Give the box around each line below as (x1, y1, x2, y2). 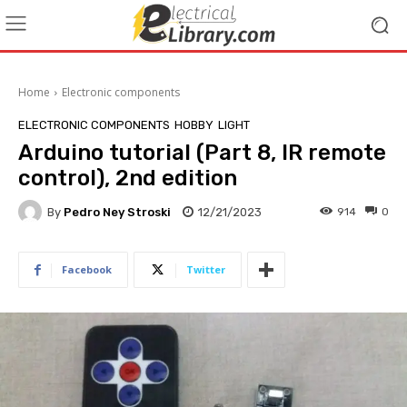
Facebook (62, 263, 112, 276)
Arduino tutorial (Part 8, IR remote (18, 140, 386, 165)
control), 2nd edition (18, 165, 237, 191)
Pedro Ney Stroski (64, 204, 171, 219)
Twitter (186, 263, 225, 276)
